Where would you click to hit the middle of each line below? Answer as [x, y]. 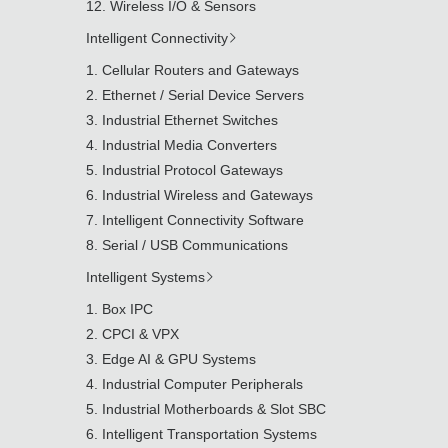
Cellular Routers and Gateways [200, 70]
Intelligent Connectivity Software [203, 220]
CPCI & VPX [140, 334]
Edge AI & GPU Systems [179, 359]
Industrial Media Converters [189, 145]
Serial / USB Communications [195, 245]
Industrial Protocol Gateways [192, 170]
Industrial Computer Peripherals [202, 384]
